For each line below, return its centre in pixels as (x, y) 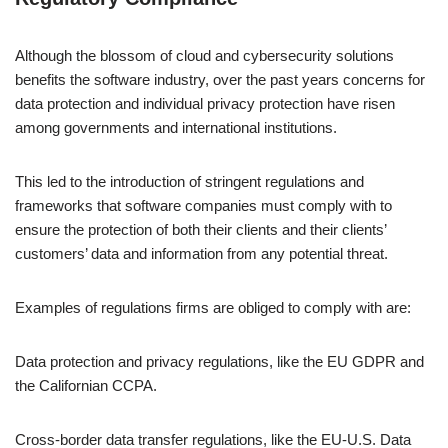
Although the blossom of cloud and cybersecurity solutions (204, 56)
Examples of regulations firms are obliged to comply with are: (213, 308)
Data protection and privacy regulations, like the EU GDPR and (219, 362)
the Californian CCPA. (86, 386)
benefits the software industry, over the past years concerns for (220, 80)
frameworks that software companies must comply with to (203, 206)
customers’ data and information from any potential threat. (201, 254)
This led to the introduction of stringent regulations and (189, 182)
